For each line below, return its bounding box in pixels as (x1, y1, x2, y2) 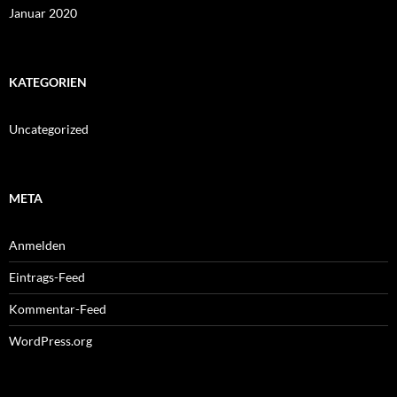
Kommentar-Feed (9, 300, 106, 316)
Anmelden (9, 237, 66, 253)
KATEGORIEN (9, 74, 87, 90)
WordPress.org (9, 332, 92, 348)
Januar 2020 (9, 4, 77, 20)
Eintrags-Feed (9, 269, 85, 284)
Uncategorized (9, 121, 89, 136)
